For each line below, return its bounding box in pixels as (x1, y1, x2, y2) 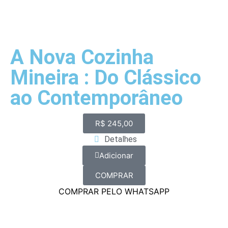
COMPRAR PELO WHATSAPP (59, 186, 169, 197)
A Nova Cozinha (10, 45, 154, 70)
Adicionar (99, 151, 133, 161)
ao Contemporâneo (10, 86, 183, 110)
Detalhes (104, 134, 137, 145)
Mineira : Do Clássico (10, 66, 201, 90)
